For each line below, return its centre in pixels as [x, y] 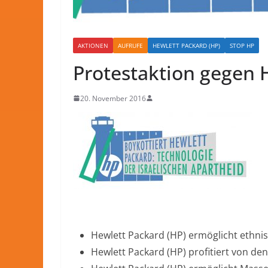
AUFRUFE [130, 45]
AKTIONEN [93, 45]
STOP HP [242, 45]
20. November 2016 [113, 98]
